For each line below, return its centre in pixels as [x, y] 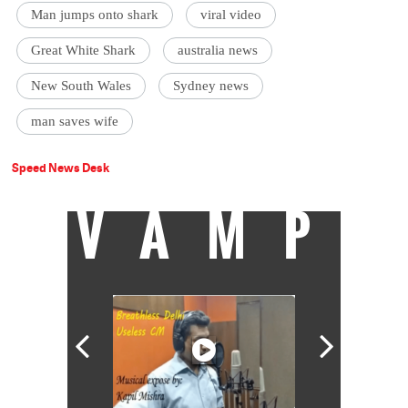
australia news [218, 51]
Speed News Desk [61, 168]
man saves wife [75, 122]
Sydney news [211, 86]
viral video [231, 15]
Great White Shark [84, 51]
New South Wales [82, 86]
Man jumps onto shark [95, 15]
